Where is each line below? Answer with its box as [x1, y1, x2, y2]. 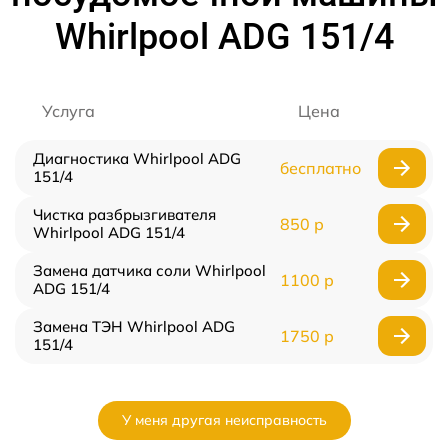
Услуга [42, 101, 95, 122]
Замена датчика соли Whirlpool [33, 261, 266, 281]
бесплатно [279, 158, 361, 179]
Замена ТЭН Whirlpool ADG [33, 317, 235, 337]
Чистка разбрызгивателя [33, 205, 216, 225]
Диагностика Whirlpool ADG [33, 149, 241, 169]
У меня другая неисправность [121, 411, 327, 430]
